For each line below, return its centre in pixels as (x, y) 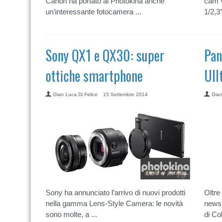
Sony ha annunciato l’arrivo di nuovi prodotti (115, 193)
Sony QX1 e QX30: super (105, 55)
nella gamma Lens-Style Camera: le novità (114, 203)
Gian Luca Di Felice (75, 94)
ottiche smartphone (94, 76)
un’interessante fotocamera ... (93, 12)
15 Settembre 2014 (125, 94)
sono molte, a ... (71, 214)
